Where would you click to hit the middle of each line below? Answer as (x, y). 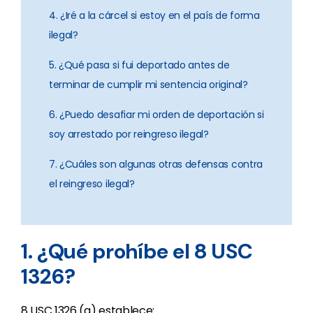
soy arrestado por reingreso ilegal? (129, 134)
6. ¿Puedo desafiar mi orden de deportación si (156, 115)
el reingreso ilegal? (92, 184)
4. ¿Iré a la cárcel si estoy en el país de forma (154, 15)
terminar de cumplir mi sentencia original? (148, 85)
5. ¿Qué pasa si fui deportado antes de (139, 65)
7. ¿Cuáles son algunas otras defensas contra (156, 164)
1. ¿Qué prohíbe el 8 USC (137, 251)
